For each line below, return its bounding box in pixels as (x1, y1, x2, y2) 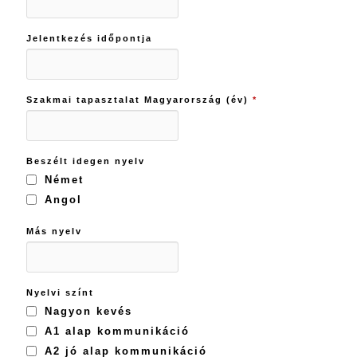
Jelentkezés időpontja (25, 33, 152, 43)
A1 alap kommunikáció (44, 324, 190, 337)
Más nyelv (25, 226, 82, 236)
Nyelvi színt (25, 287, 94, 297)
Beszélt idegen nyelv (25, 155, 145, 166)
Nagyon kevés (44, 304, 132, 317)
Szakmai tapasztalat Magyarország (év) (25, 94, 253, 104)
